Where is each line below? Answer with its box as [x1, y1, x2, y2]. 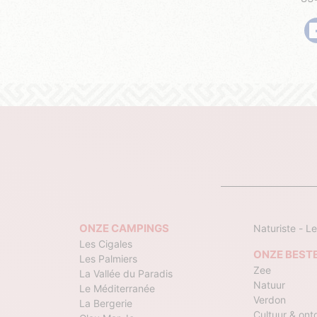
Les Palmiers [79, 253, 137, 265]
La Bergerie [79, 297, 132, 310]
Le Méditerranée [79, 282, 155, 295]
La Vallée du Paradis [79, 267, 173, 280]
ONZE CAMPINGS [79, 221, 169, 236]
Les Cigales [79, 238, 132, 250]
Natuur [253, 279, 285, 292]
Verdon [253, 294, 286, 306]
